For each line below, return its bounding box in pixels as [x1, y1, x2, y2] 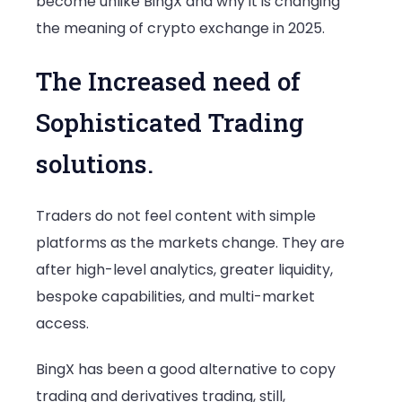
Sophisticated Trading [36, 105, 304, 139]
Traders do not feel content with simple [36, 205, 316, 226]
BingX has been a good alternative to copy [36, 359, 336, 380]
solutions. [36, 146, 153, 180]
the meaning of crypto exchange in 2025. [36, 17, 325, 39]
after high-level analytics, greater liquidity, [36, 258, 333, 280]
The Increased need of [36, 64, 301, 98]
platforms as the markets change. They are [36, 232, 345, 253]
